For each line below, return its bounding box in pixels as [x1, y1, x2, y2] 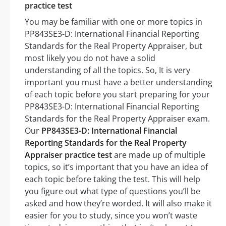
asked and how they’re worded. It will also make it [25, 198, 212, 209]
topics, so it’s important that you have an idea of [25, 161, 208, 173]
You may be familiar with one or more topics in [25, 16, 202, 28]
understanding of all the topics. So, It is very [25, 65, 190, 76]
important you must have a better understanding [25, 77, 212, 88]
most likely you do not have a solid [25, 52, 155, 64]
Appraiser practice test [25, 149, 112, 161]
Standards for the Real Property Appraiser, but [25, 40, 202, 52]
